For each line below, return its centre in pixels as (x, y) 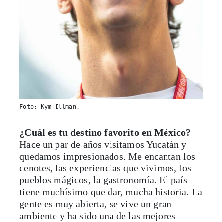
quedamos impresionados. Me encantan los (108, 156)
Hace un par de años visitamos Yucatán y (103, 144)
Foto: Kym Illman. (50, 107)
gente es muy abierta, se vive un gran (96, 204)
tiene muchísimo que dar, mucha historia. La (111, 192)
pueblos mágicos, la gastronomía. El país (104, 180)
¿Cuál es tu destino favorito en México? (105, 133)
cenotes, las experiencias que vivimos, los (105, 168)
